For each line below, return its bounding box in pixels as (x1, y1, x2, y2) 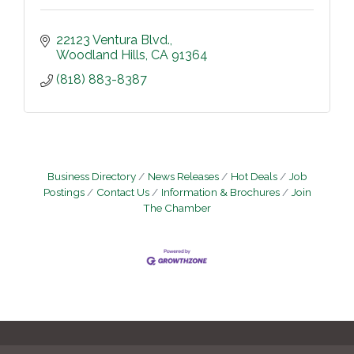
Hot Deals (230, 169, 277, 183)
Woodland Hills (56, 47, 145, 62)
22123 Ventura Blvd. (56, 32, 170, 47)
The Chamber (143, 201, 211, 214)
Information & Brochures (160, 185, 280, 198)
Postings (43, 185, 85, 198)
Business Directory (47, 169, 136, 183)
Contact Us (96, 185, 149, 198)
